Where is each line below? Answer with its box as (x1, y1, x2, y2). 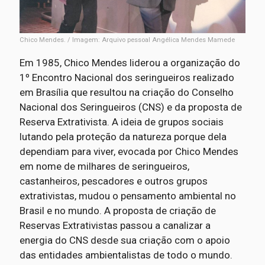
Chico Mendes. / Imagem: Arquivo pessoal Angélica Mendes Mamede (19, 36, 235, 44)
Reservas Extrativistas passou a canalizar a (19, 219, 211, 232)
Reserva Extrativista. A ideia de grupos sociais (19, 116, 224, 128)
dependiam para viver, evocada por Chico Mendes (19, 146, 238, 158)
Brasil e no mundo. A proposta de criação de (19, 205, 216, 217)
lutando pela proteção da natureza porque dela (19, 131, 227, 143)
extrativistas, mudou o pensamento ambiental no (19, 190, 236, 202)
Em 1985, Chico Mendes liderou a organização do (19, 57, 240, 69)
